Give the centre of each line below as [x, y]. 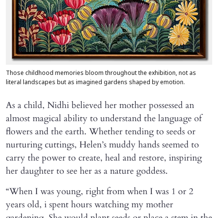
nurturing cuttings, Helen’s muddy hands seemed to [102, 145]
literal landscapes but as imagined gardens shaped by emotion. [95, 83]
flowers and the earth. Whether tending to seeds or [101, 132]
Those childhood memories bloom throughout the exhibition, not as [101, 74]
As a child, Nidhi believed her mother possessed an [100, 106]
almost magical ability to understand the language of [104, 119]
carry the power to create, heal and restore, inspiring [104, 158]
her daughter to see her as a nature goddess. [87, 171]
